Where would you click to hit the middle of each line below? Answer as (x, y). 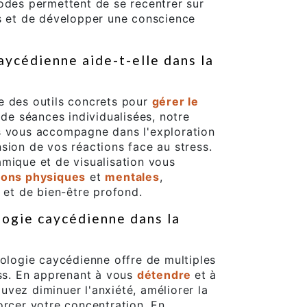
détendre (165, 275)
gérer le (175, 102)
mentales (132, 177)
